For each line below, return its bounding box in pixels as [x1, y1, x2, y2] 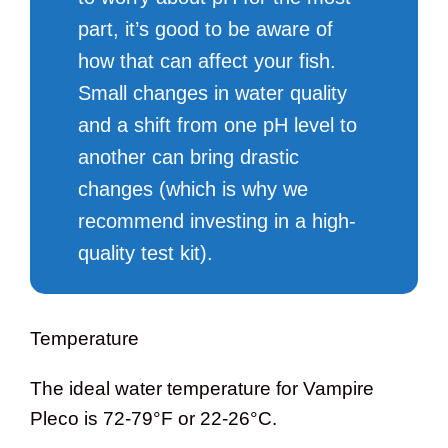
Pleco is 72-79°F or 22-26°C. [30, 408, 277, 430]
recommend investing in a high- [77, 210, 356, 233]
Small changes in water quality [77, 82, 347, 105]
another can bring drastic [77, 146, 299, 169]
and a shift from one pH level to [77, 114, 357, 137]
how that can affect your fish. [77, 50, 336, 73]
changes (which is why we [77, 178, 308, 201]
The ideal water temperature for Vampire [30, 378, 374, 400]
